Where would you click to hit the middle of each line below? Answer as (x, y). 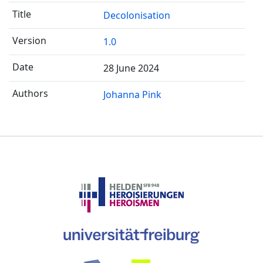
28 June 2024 (131, 68)
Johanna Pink (132, 95)
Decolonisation (136, 15)
